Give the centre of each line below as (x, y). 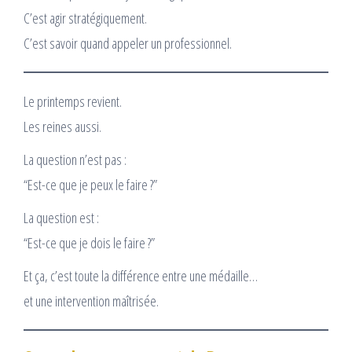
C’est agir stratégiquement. (85, 18)
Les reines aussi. (62, 126)
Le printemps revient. (73, 101)
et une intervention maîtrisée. (91, 301)
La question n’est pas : (75, 159)
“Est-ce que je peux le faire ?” (90, 184)
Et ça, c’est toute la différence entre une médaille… (141, 275)
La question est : (61, 217)
